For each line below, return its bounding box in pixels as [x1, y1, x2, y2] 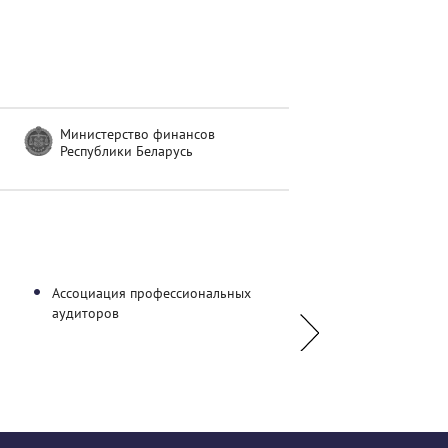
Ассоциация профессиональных [52, 284, 251, 302]
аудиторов [52, 304, 119, 322]
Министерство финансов [60, 125, 215, 143]
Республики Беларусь [60, 142, 193, 160]
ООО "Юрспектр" [309, 284, 413, 302]
